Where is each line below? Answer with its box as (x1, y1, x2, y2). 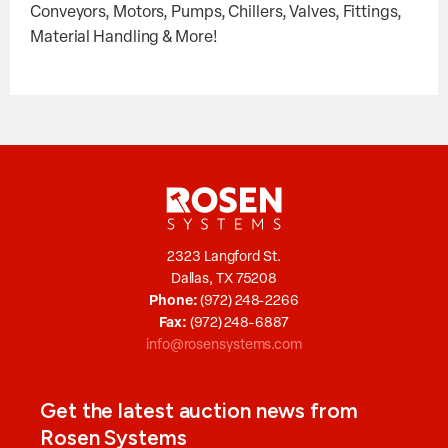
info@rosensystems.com (146, 337, 302, 353)
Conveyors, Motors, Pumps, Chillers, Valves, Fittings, (30, 4, 402, 21)
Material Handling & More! (30, 29, 218, 46)
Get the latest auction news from (40, 397, 358, 423)
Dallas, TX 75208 (170, 271, 278, 287)
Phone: (149, 293, 198, 309)
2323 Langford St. (167, 249, 281, 265)
